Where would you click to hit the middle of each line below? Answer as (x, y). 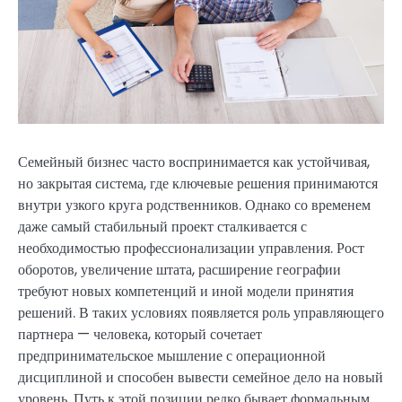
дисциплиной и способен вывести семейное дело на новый (201, 377)
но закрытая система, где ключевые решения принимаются (198, 183)
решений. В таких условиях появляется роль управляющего (201, 312)
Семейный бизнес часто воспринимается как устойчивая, (194, 162)
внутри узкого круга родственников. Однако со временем (194, 205)
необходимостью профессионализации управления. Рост (191, 248)
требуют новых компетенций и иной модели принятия (186, 291)
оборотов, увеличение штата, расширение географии (179, 269)
